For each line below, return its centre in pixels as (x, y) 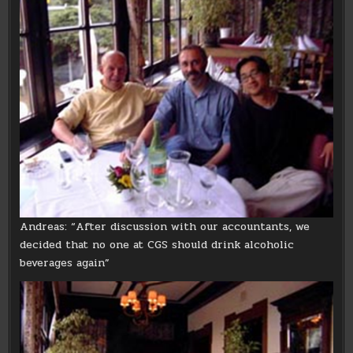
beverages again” (65, 263)
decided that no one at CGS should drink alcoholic (157, 245)
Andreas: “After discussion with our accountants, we (165, 227)
